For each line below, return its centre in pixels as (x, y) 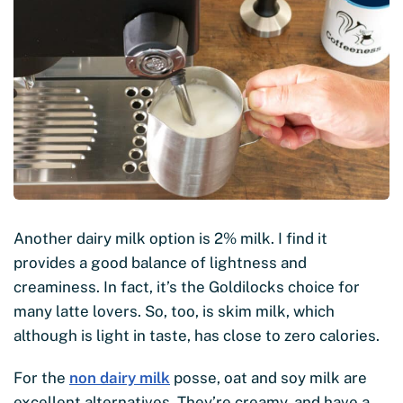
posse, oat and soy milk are (269, 378)
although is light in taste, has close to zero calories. (197, 336)
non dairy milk (120, 378)
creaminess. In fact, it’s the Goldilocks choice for (187, 287)
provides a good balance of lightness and (160, 263)
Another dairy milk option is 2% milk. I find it (170, 239)
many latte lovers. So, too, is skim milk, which (174, 312)
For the (41, 378)
